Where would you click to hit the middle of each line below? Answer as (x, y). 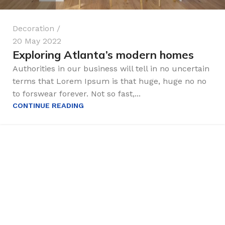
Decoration (33, 29)
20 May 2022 (37, 41)
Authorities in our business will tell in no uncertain (111, 69)
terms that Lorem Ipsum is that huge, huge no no (109, 81)
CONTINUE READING (48, 106)
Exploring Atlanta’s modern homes (103, 55)
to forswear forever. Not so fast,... (77, 94)
